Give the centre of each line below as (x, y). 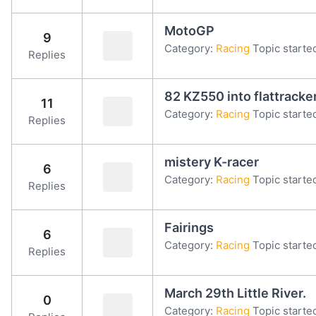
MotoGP (189, 30)
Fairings (189, 227)
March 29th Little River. (235, 293)
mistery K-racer (212, 162)
